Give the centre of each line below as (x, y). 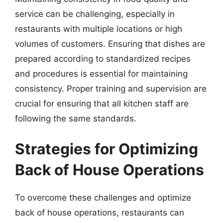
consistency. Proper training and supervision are (111, 88)
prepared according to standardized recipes (103, 58)
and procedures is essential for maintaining (101, 73)
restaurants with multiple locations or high (99, 29)
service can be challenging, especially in (95, 14)
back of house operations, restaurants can (100, 213)
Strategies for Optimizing (107, 149)
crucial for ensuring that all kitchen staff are (102, 103)
